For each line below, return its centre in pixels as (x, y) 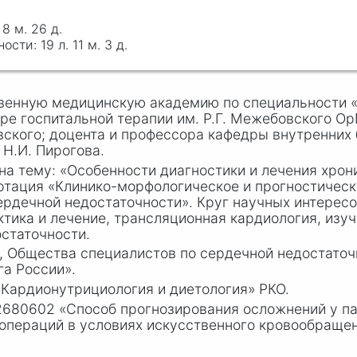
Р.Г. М (223, 118)
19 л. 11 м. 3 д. (84, 45)
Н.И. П (24, 150)
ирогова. (75, 150)
